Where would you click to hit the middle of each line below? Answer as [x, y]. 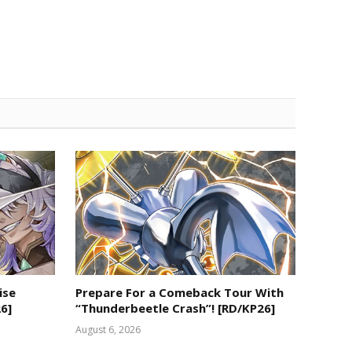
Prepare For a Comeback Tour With [179, 292]
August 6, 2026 [108, 329]
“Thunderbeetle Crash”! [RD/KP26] [175, 308]
